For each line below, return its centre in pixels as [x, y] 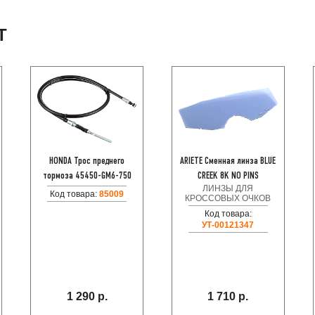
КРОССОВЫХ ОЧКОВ [228, 198]
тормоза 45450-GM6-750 [87, 176]
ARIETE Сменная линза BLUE [228, 161]
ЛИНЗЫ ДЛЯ [228, 188]
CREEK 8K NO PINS [228, 176]
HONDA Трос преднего [87, 161]
